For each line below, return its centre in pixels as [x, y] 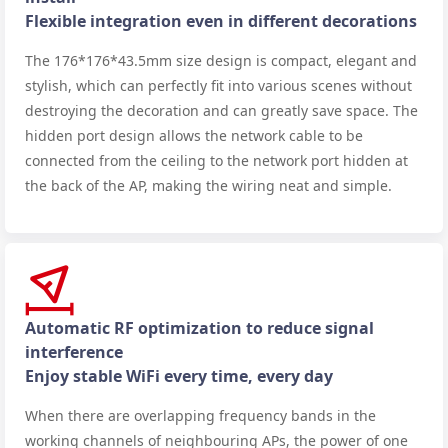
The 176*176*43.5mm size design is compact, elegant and [221, 60]
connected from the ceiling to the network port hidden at [216, 160]
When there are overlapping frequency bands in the [200, 415]
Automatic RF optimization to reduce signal [199, 327]
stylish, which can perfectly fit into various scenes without [218, 85]
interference [74, 351]
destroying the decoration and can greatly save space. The [221, 110]
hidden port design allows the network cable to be [194, 135]
